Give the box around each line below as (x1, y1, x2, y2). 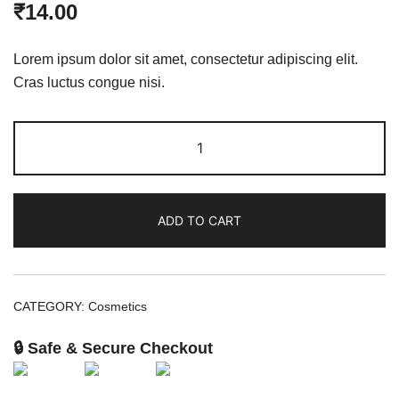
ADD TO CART (158, 213, 241, 229)
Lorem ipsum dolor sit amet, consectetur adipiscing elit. (13, 51, 358, 67)
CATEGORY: (13, 299, 88, 314)
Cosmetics (88, 299, 147, 314)
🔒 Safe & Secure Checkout (13, 339, 213, 358)
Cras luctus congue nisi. (13, 74, 165, 90)
